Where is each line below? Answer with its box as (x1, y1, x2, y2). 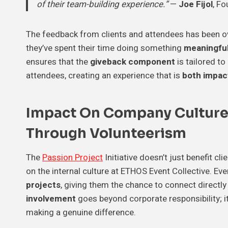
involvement (26, 192, 76, 205)
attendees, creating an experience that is (26, 69, 182, 82)
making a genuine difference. (26, 206, 136, 219)
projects (26, 178, 61, 191)
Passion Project (42, 151, 103, 164)
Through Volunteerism (26, 125, 186, 142)
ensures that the (26, 55, 90, 68)
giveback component (90, 55, 175, 68)
